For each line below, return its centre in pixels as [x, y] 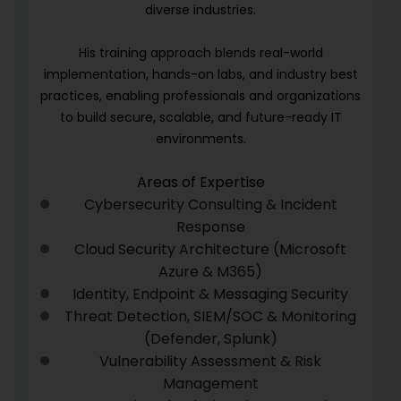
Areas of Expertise [200, 182]
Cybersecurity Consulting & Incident [210, 205]
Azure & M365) [210, 272]
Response [210, 227]
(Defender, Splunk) [210, 339]
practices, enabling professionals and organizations [200, 96]
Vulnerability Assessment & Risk [210, 361]
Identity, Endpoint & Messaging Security [210, 294]
